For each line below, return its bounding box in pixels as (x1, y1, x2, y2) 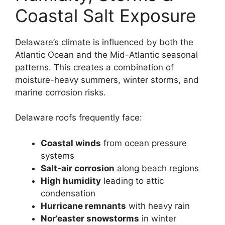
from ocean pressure (101, 138, 187, 148)
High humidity (41, 175, 101, 186)
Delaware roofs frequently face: (15, 113, 142, 123)
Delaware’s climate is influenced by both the (15, 37, 193, 47)
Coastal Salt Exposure (15, 5, 196, 26)
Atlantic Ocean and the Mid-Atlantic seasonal (15, 49, 198, 60)
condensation (41, 188, 95, 198)
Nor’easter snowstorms (41, 213, 139, 223)
